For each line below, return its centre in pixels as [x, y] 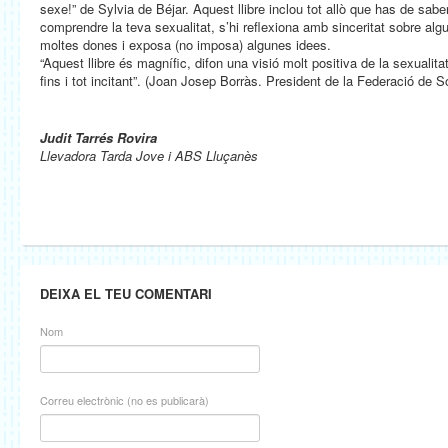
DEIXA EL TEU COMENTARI [126, 293]
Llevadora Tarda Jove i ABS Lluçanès [149, 155]
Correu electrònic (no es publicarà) [124, 400]
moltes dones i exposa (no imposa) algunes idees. [185, 44]
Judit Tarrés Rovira [98, 137]
